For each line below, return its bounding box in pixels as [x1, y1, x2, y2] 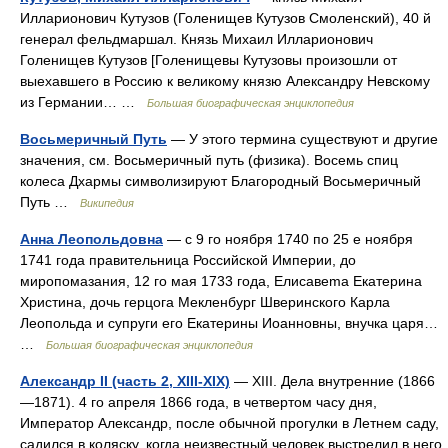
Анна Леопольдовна [20, 231, 163, 247]
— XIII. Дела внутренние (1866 [230, 373, 435, 389]
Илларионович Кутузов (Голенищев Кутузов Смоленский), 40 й [20, 10, 431, 26]
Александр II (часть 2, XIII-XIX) [20, 373, 230, 389]
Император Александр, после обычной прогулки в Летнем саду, [20, 415, 439, 431]
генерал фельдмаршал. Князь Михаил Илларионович [20, 31, 373, 47]
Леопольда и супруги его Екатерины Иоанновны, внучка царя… [20, 315, 438, 331]
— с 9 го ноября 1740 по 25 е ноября [163, 231, 413, 247]
